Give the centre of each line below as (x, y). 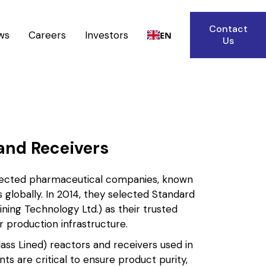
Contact (228, 29)
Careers (47, 35)
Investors (107, 35)
